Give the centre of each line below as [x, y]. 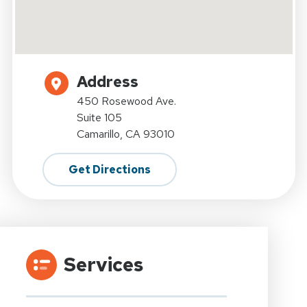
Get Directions [109, 170]
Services [103, 265]
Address [107, 82]
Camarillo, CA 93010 [125, 134]
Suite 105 [99, 118]
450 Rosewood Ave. [126, 101]
